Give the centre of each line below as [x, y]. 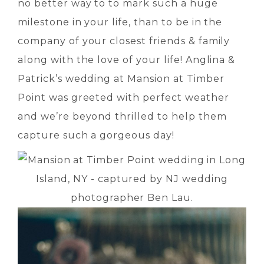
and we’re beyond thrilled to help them [122, 116]
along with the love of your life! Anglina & [127, 60]
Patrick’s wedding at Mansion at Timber [121, 78]
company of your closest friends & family [124, 41]
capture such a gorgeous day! [96, 135]
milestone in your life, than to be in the [120, 22]
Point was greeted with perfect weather [123, 97]
